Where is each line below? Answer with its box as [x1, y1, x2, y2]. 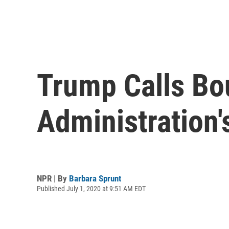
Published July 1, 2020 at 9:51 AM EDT [37, 184, 146, 193]
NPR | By [37, 173, 69, 184]
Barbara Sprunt [69, 173, 121, 184]
